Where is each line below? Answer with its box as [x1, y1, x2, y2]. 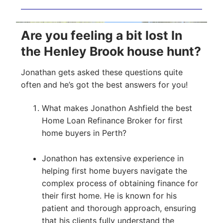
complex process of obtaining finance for [41, 178, 198, 189]
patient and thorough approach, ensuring [41, 203, 196, 214]
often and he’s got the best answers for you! [21, 79, 188, 90]
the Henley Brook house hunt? [21, 44, 201, 59]
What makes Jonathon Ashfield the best [41, 103, 192, 113]
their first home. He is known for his [41, 191, 177, 201]
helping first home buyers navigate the [41, 166, 187, 176]
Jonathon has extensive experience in [41, 153, 184, 164]
